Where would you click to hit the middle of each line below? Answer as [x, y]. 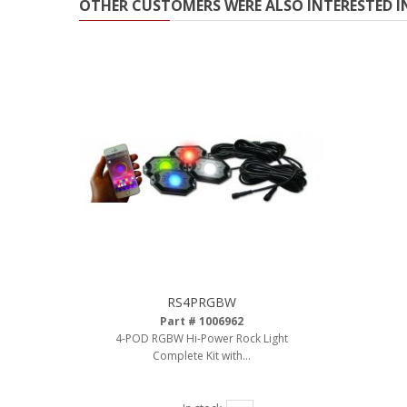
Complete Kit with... [202, 356]
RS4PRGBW [202, 302]
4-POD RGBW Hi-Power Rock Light [202, 338]
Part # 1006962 [202, 321]
